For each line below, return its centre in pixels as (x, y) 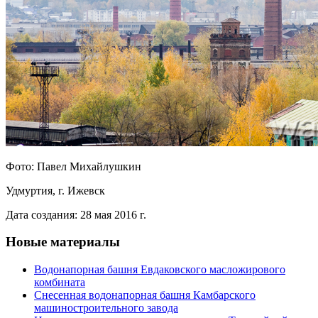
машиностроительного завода (106, 308)
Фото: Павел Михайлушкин (73, 166)
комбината (60, 283)
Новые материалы (63, 242)
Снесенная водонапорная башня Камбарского (145, 295)
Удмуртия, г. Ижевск (55, 190)
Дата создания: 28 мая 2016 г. (76, 214)
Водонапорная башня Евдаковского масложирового (160, 270)
